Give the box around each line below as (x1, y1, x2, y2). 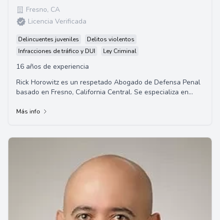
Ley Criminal (103, 47, 137, 55)
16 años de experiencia (16, 62, 89, 71)
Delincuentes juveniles (18, 35, 79, 43)
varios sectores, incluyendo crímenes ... (16, 97, 137, 107)
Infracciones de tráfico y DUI (18, 47, 95, 55)
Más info (16, 108, 40, 115)
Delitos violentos (87, 35, 135, 43)
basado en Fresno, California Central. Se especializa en (16, 87, 189, 97)
